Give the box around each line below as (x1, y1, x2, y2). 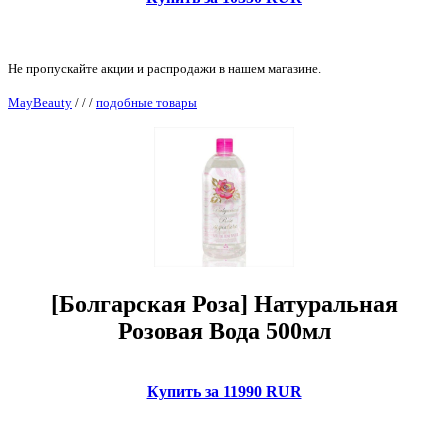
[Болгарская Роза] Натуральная (50, 290, 398, 317)
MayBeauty (8, 94, 72, 110)
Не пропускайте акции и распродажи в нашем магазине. (8, 60, 321, 76)
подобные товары (96, 94, 197, 110)
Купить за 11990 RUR (146, 382, 302, 400)
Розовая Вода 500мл (117, 317, 331, 344)
